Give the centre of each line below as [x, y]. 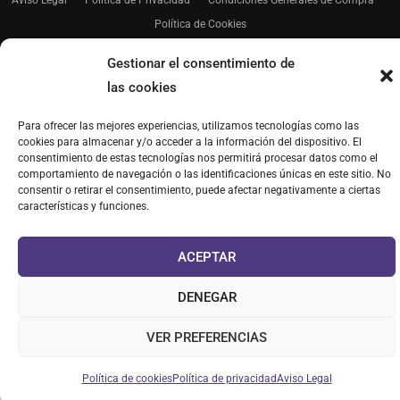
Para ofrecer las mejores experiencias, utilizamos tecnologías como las [188, 126]
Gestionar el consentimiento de [201, 63]
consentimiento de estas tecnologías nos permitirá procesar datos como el [198, 158]
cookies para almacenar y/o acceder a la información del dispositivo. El [190, 142]
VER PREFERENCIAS [207, 337]
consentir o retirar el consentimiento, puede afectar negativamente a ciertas [199, 190]
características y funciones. [83, 206]
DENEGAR [207, 297]
